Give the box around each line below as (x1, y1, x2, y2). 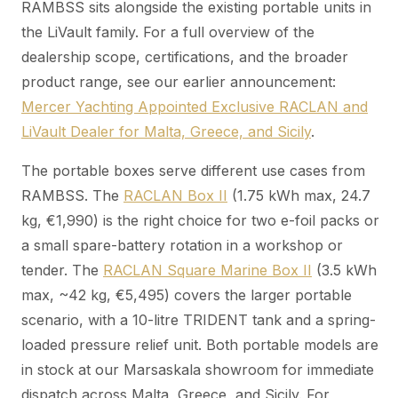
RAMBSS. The (21, 186, 123, 204)
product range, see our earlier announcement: (21, 72, 336, 91)
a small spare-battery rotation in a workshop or (21, 235, 343, 254)
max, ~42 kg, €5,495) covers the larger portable (21, 285, 352, 304)
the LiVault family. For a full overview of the (21, 22, 314, 41)
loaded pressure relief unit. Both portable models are (21, 335, 378, 354)
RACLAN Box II (123, 186, 227, 204)
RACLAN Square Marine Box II (103, 260, 312, 279)
